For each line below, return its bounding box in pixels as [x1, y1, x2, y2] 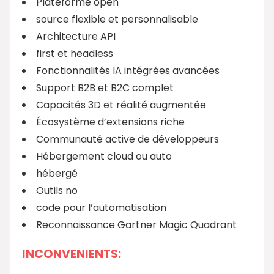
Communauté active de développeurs [36, 131, 219, 146]
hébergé [36, 166, 78, 180]
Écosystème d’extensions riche [36, 114, 185, 129]
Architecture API [36, 29, 116, 43]
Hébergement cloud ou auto [36, 149, 172, 163]
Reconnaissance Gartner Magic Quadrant [36, 217, 237, 232]
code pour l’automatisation [36, 200, 166, 215]
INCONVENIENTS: [22, 245, 121, 262]
